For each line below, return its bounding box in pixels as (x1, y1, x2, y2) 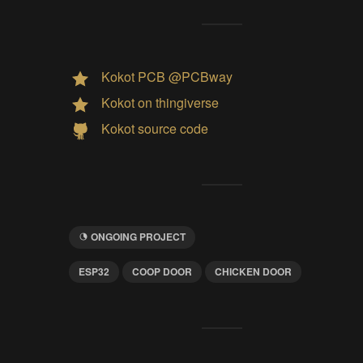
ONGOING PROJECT (90, 228, 186, 244)
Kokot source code (100, 119, 208, 139)
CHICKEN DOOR (214, 264, 292, 280)
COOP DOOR (131, 264, 192, 280)
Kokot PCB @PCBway (100, 67, 233, 87)
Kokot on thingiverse (100, 93, 219, 113)
